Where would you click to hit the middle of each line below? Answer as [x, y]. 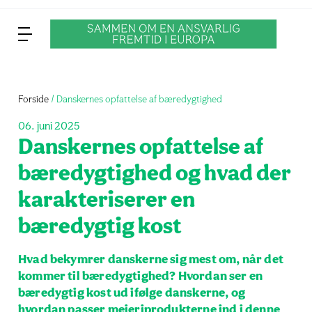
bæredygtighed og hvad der [155, 175]
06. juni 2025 [49, 127]
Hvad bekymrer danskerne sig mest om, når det [151, 260]
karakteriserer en [107, 201]
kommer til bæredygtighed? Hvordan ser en [141, 277]
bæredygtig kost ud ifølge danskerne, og [132, 294]
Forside [33, 100]
